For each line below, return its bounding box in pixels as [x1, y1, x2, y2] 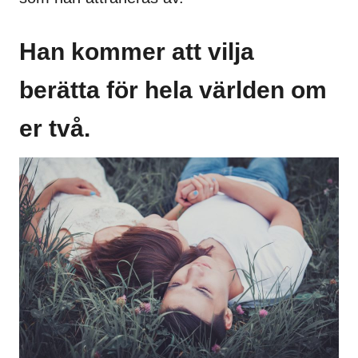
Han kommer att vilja [19, 38, 254, 65]
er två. [19, 114, 90, 141]
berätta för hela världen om [19, 76, 327, 103]
